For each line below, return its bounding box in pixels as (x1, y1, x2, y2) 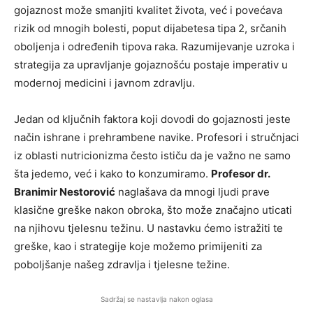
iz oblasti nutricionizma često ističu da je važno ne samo (14, 149, 291, 163)
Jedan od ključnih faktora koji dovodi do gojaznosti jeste (14, 112, 291, 126)
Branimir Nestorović (14, 185, 115, 199)
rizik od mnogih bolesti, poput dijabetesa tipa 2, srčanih (14, 22, 286, 36)
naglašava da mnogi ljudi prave (115, 185, 270, 199)
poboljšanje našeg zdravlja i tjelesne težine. (14, 258, 230, 272)
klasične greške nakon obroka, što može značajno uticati (14, 203, 292, 217)
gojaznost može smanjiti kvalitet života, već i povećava (14, 3, 282, 17)
